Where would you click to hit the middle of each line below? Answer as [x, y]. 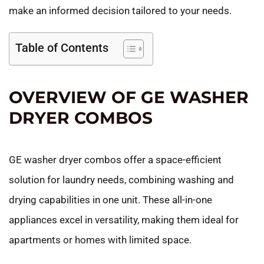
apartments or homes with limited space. [100, 240]
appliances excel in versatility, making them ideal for [124, 220]
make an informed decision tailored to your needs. [120, 10]
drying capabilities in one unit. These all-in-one [110, 199]
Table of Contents [62, 47]
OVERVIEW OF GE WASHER [129, 97]
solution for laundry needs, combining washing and [121, 179]
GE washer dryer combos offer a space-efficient [115, 159]
